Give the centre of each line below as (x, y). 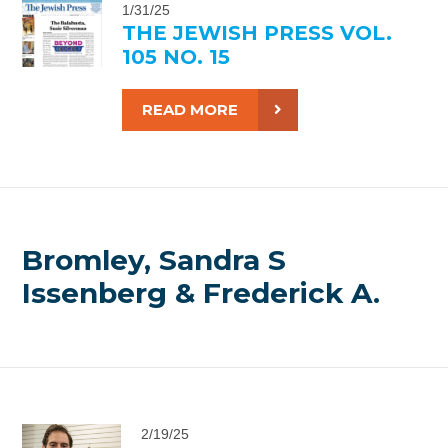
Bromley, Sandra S (154, 260)
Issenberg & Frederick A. (201, 293)
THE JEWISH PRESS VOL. (256, 32)
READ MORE (189, 109)
